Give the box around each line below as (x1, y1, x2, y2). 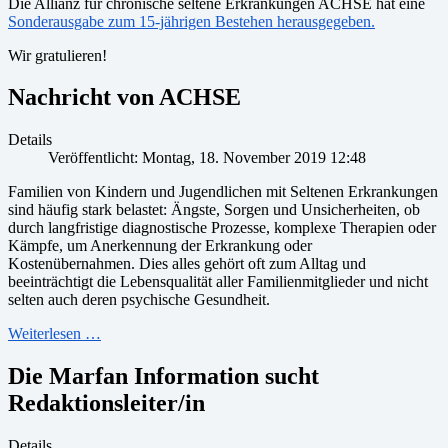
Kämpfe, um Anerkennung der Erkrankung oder (8, 237, 312, 255)
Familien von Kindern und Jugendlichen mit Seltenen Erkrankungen (8, 183, 438, 201)
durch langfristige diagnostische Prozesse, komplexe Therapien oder (8, 219, 436, 237)
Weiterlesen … (8, 325, 101, 343)
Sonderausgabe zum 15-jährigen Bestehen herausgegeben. (8, 12, 375, 30)
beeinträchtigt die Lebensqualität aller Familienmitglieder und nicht (8, 273, 428, 291)
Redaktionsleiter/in (8, 390, 205, 417)
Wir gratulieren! (8, 46, 107, 64)
